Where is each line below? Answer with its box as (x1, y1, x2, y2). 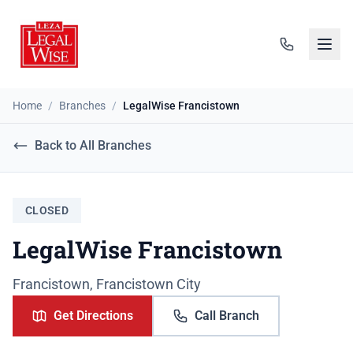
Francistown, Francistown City (13, 276, 201, 292)
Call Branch (195, 308, 259, 323)
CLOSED (25, 204, 69, 217)
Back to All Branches (35, 138, 151, 153)
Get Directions (54, 308, 133, 323)
